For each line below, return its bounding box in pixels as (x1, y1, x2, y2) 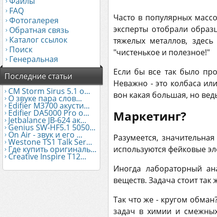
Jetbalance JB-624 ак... (8, 115, 86, 125)
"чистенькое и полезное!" (113, 46, 210, 58)
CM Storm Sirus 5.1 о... (8, 86, 90, 96)
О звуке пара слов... (8, 93, 82, 104)
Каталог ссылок (9, 34, 67, 45)
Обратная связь (9, 25, 69, 35)
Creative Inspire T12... (8, 151, 86, 162)
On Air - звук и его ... (8, 129, 82, 140)
